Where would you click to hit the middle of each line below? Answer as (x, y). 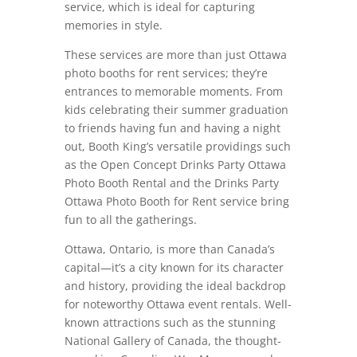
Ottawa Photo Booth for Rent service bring (177, 201)
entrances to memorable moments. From (173, 91)
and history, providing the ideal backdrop (175, 285)
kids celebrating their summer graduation (176, 109)
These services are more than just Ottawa (175, 54)
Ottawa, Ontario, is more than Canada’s (169, 249)
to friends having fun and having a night (172, 127)
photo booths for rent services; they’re (166, 73)
